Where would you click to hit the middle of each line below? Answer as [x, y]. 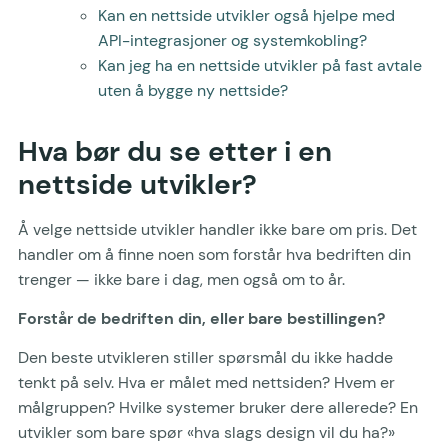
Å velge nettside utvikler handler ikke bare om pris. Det [217, 229]
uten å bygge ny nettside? [193, 90]
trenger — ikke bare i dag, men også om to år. [181, 279]
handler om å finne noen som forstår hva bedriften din [214, 254]
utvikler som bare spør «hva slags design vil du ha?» [206, 433]
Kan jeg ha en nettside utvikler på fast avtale [260, 65]
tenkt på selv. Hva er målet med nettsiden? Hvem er [206, 383]
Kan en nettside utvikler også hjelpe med [246, 15]
